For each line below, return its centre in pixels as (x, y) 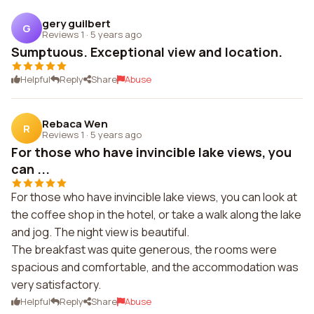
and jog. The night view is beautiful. (100, 232)
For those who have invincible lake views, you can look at (154, 197)
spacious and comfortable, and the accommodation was (155, 267)
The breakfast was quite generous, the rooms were (144, 250)
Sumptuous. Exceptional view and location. (147, 52)
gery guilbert (76, 23)
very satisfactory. (56, 285)
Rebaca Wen (75, 123)
